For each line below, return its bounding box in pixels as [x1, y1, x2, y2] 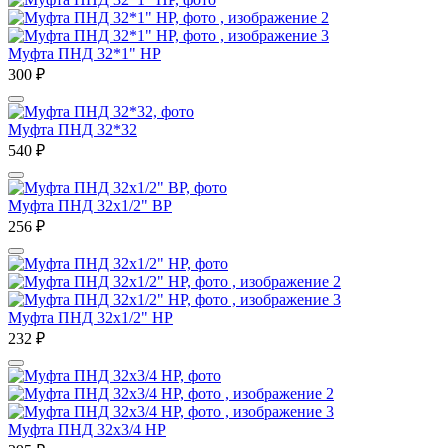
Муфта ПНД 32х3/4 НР [8, 420, 166, 438]
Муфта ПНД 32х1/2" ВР [8, 196, 172, 214]
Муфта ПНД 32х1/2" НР [8, 308, 173, 326]
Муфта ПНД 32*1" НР [8, 44, 161, 62]
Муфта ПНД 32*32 [8, 120, 137, 138]
